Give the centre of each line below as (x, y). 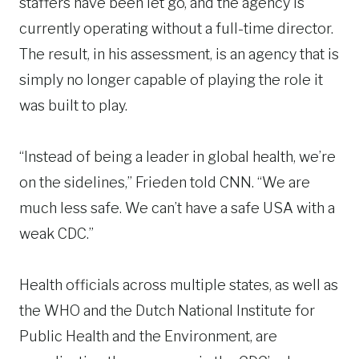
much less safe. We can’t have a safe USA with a (177, 208)
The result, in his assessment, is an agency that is (179, 54)
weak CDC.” (56, 234)
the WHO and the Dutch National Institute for (167, 311)
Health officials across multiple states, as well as (179, 285)
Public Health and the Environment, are (148, 336)
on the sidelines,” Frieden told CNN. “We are (165, 182)
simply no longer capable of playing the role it (171, 80)
